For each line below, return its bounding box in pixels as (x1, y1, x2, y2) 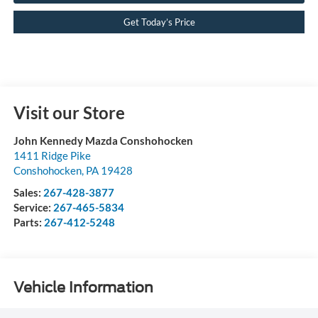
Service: (13, 201, 53, 214)
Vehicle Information (13, 278, 153, 296)
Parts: (13, 216, 44, 229)
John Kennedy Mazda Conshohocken (13, 134, 193, 148)
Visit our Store (13, 102, 125, 124)
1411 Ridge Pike (13, 149, 91, 163)
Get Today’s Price (123, 16, 195, 28)
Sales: (13, 186, 43, 199)
